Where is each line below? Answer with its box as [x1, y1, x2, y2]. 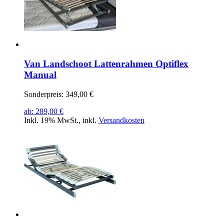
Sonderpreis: [24, 89, 63, 98]
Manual [24, 69, 56, 80]
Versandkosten [98, 115, 144, 124]
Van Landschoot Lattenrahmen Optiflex [24, 58, 188, 69]
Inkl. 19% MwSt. [24, 115, 78, 124]
